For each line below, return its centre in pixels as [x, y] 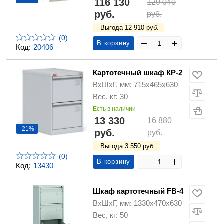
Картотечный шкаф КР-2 [138, 73]
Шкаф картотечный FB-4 [138, 191]
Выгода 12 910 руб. [130, 28]
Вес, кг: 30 [110, 97]
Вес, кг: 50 [110, 215]
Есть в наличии [114, 109]
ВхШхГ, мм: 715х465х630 [135, 85]
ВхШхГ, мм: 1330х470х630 [137, 203]
